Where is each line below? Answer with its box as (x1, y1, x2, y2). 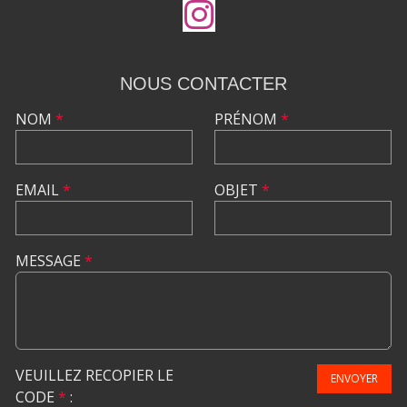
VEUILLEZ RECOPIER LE (15, 365, 174, 385)
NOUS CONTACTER (120, 74, 287, 94)
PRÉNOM (214, 109, 281, 129)
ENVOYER (331, 371, 378, 386)
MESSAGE (15, 251, 84, 271)
